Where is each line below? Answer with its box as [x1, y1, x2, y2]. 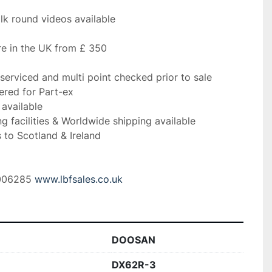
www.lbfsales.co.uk [35, 173, 123, 185]
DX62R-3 [112, 259, 156, 271]
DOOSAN [112, 234, 155, 246]
